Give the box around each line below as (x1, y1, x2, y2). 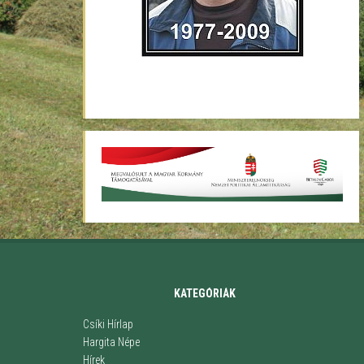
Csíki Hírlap (83, 317, 133, 331)
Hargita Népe (83, 335, 140, 349)
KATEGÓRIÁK (174, 286, 236, 300)
